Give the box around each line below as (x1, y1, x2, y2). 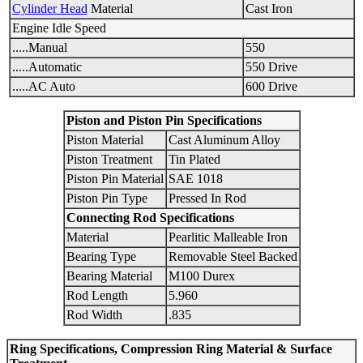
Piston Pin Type (66, 191, 147, 206)
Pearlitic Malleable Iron (168, 230, 288, 245)
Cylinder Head (11, 2, 88, 16)
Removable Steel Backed (168, 250, 297, 264)
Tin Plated (168, 152, 220, 167)
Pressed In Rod (168, 191, 246, 206)
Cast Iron (245, 2, 293, 16)
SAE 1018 (168, 172, 223, 186)
